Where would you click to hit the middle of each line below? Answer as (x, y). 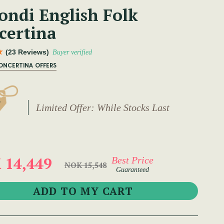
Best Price (132, 160)
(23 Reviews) (27, 52)
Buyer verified (72, 52)
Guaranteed (132, 169)
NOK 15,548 (85, 165)
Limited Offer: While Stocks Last (102, 107)
